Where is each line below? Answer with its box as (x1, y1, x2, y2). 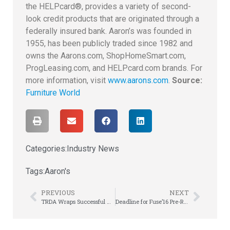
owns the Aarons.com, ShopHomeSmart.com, (26, 50, 186, 61)
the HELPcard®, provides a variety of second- (26, 1, 191, 11)
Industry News (67, 143, 119, 154)
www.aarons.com (108, 75, 168, 85)
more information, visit (26, 75, 108, 85)
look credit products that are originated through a (26, 13, 199, 24)
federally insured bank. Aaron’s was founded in (26, 26, 191, 36)
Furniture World (26, 87, 80, 98)
